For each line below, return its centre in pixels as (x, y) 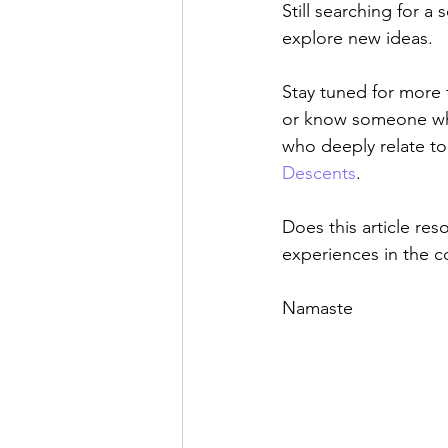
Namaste (317, 308)
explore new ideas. (357, 38)
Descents (319, 173)
